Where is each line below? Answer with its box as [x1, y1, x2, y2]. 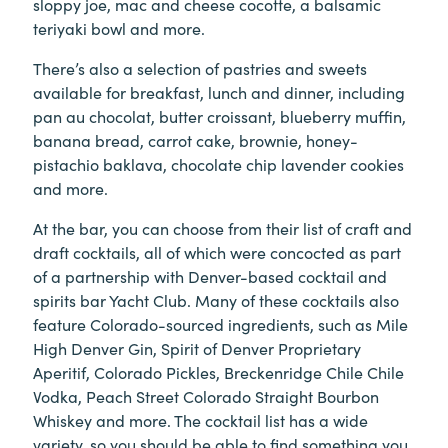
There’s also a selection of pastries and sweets [33, 56, 367, 79]
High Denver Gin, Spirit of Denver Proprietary [33, 336, 361, 359]
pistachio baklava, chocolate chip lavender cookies [33, 152, 404, 175]
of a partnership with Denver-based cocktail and [33, 264, 387, 287]
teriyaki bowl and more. [33, 16, 205, 39]
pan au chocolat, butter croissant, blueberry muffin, [33, 104, 406, 127]
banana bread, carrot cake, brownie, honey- [33, 128, 358, 151]
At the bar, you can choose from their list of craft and [33, 216, 412, 239]
